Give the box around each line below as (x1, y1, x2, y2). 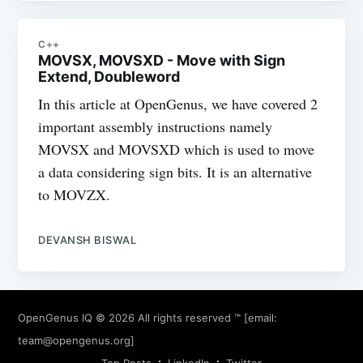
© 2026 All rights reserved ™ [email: (92, 310, 278, 324)
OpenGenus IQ (18, 310, 93, 324)
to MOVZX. (38, 185, 111, 205)
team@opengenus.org (18, 333, 131, 347)
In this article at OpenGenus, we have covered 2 (38, 94, 318, 114)
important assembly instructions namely (38, 117, 273, 137)
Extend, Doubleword (38, 68, 181, 86)
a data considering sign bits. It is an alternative (38, 162, 313, 182)
